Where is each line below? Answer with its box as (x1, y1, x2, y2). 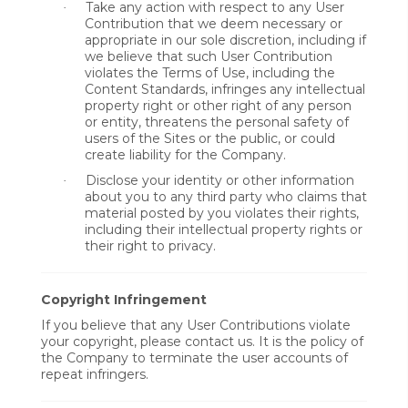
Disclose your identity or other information (86, 172, 354, 189)
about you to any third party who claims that (85, 189, 367, 205)
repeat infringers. (41, 366, 148, 382)
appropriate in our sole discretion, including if (85, 32, 366, 48)
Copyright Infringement (41, 291, 207, 308)
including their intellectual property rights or (85, 221, 362, 238)
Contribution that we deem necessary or (85, 15, 342, 32)
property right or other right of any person (85, 97, 352, 114)
